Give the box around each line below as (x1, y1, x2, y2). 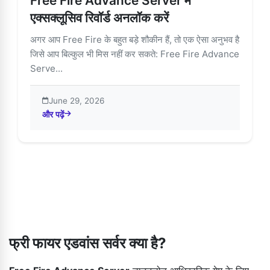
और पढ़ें (42, 108, 64, 119)
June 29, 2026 (49, 95, 104, 105)
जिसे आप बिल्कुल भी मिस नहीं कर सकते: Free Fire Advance (30, 48, 239, 60)
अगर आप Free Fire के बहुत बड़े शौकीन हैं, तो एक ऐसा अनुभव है (30, 33, 239, 45)
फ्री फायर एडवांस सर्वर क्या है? (9, 234, 166, 252)
